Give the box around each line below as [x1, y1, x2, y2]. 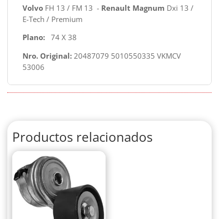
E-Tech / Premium [22, 14, 83, 24]
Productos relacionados [12, 128, 153, 146]
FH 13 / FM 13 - [43, 2, 101, 13]
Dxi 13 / [165, 2, 194, 13]
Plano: [22, 32, 45, 43]
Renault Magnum [101, 2, 165, 13]
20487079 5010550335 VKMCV [72, 50, 181, 61]
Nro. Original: [22, 50, 72, 61]
